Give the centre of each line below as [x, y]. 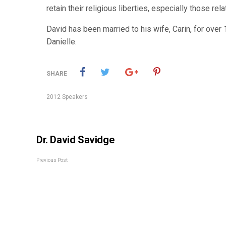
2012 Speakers [67, 97]
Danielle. [62, 42]
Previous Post [52, 160]
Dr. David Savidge [75, 140]
